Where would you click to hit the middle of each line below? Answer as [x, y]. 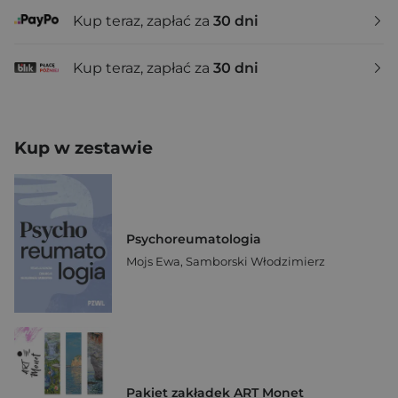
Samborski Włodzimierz [255, 262]
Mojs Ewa [153, 262]
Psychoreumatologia [194, 239]
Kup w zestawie [84, 148]
